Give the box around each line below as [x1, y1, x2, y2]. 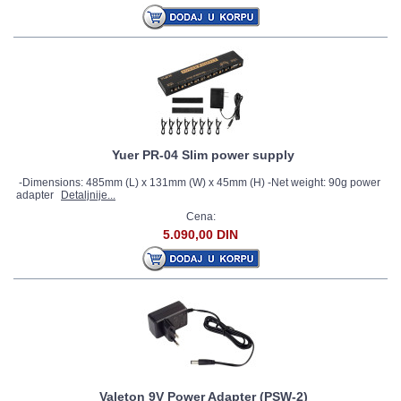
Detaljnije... [61, 189, 115, 201]
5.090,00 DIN [163, 227, 238, 242]
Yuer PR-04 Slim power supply [112, 148, 294, 162]
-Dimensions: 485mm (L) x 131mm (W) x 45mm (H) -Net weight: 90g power [16, 176, 380, 189]
